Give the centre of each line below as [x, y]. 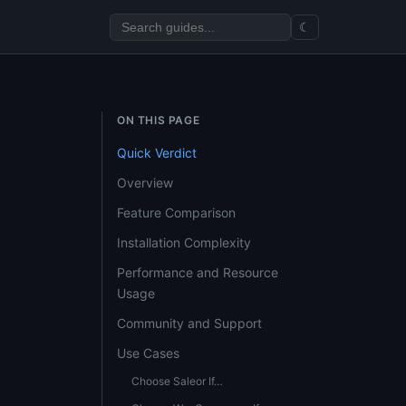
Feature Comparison [176, 213]
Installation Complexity [184, 242]
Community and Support [189, 323]
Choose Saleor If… [177, 381]
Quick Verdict [157, 153]
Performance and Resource [198, 272]
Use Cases [148, 353]
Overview [145, 183]
